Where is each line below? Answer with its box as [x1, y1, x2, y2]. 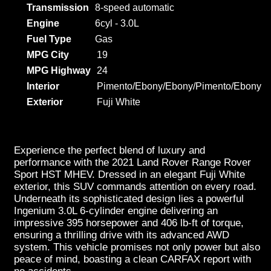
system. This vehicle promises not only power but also [14, 241, 260, 253]
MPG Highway [27, 65, 91, 76]
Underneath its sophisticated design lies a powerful [14, 193, 244, 204]
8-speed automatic [95, 2, 174, 13]
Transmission [27, 2, 89, 13]
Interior [27, 81, 59, 91]
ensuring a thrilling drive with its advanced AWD [14, 229, 229, 241]
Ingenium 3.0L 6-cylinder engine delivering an [14, 205, 218, 217]
